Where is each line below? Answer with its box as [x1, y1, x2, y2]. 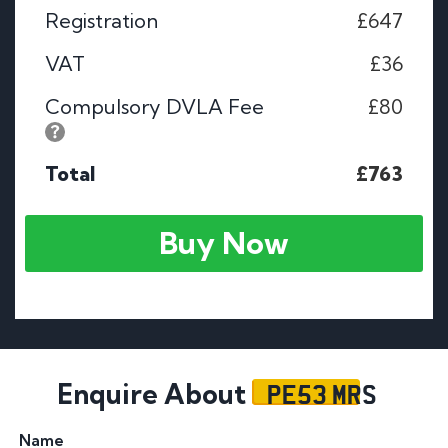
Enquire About [56, 377, 252, 412]
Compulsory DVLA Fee [45, 93, 264, 119]
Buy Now [159, 224, 289, 263]
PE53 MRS [266, 374, 377, 413]
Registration [45, 7, 158, 33]
